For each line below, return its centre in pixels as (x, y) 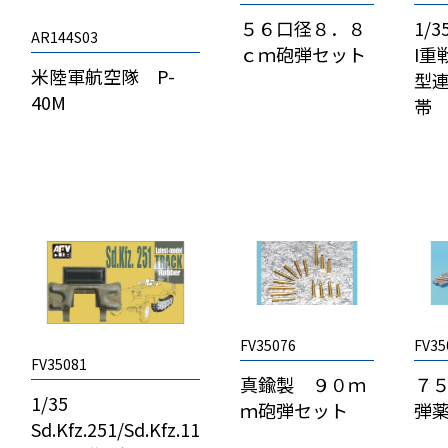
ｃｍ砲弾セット (303, 53)
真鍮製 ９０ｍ (303, 383)
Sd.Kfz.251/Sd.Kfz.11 (116, 429)
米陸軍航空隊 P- (103, 75)
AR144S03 (65, 36)
